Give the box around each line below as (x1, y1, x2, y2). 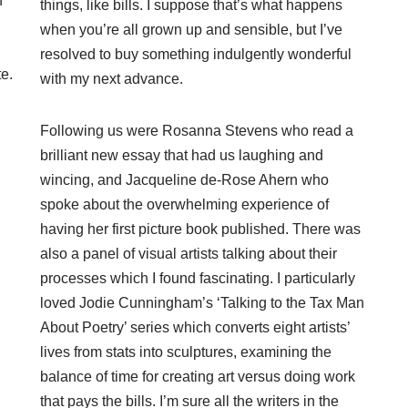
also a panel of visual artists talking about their (40, 246, 337, 262)
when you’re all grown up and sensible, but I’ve (40, 22, 342, 38)
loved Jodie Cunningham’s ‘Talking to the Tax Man (40, 295, 364, 311)
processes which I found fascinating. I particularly (40, 270, 355, 287)
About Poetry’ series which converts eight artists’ (40, 320, 350, 336)
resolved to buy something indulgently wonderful (40, 46, 352, 63)
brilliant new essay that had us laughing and (40, 148, 323, 164)
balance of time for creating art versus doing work (40, 369, 355, 385)
